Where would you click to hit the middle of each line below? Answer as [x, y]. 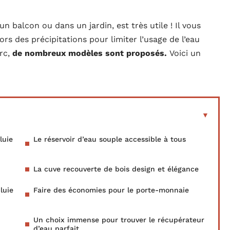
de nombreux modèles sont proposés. [91, 53]
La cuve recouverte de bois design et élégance [116, 169]
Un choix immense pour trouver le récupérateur [119, 220]
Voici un [185, 53]
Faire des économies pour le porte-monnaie [111, 190]
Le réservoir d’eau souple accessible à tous [110, 139]
